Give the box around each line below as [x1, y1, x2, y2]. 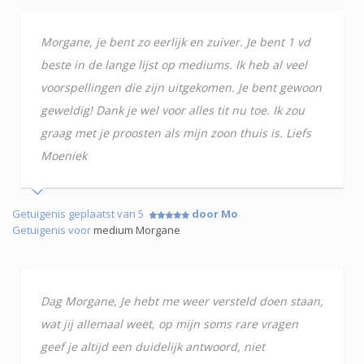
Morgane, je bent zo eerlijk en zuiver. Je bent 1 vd [41, 34, 310, 50]
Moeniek [41, 148, 87, 164]
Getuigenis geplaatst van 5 [12, 206, 149, 222]
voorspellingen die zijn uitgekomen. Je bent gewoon [41, 80, 322, 96]
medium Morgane [93, 223, 180, 238]
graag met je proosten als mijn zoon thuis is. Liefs [41, 125, 311, 141]
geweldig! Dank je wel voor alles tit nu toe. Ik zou [41, 102, 305, 119]
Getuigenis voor [12, 223, 93, 238]
